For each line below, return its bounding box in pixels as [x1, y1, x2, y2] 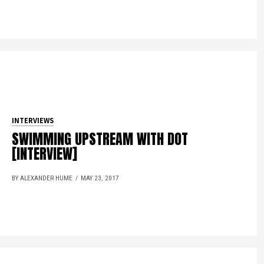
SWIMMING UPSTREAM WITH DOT [12, 128, 189, 150]
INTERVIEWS [12, 115, 54, 126]
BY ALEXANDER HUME [12, 174, 73, 182]
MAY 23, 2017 [81, 174, 120, 182]
